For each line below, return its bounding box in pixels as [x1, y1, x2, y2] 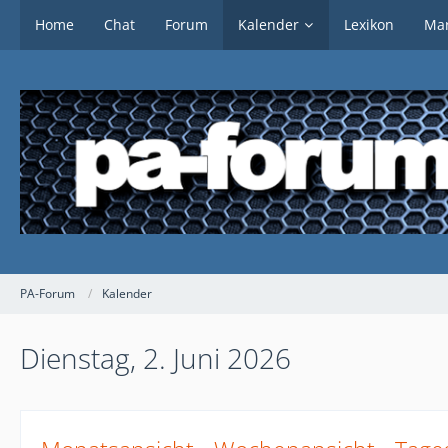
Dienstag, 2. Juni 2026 [20, 338, 291, 377]
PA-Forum [20, 285, 75, 303]
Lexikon [344, 15, 394, 34]
